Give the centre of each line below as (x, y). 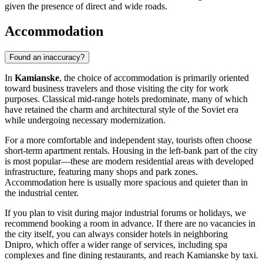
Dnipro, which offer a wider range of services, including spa (116, 245)
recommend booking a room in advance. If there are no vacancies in (130, 224)
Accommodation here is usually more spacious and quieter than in (126, 183)
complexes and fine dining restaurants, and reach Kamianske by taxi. (131, 255)
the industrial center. (42, 193)
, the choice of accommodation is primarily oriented (154, 78)
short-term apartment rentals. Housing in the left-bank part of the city (131, 151)
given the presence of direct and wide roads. (86, 6)
